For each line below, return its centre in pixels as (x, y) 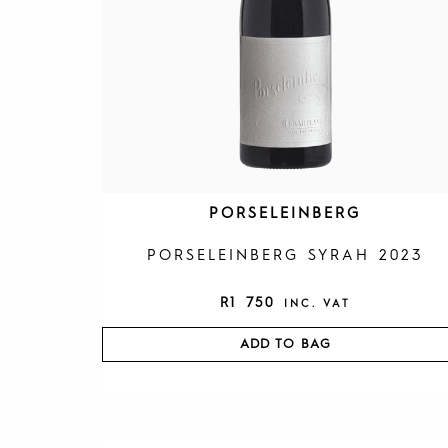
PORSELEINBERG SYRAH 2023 (285, 256)
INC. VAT (317, 304)
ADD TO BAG (285, 344)
